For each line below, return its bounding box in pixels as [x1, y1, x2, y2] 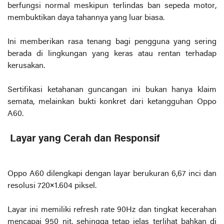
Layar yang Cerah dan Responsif [7, 133, 160, 144]
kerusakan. [7, 62, 47, 70]
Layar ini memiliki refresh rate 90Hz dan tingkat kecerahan [7, 206, 216, 214]
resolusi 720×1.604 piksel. [7, 182, 98, 190]
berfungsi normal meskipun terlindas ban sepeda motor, [7, 2, 216, 10]
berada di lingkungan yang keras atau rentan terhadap [7, 50, 216, 58]
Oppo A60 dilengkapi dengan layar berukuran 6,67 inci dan [7, 170, 216, 178]
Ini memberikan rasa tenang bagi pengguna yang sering [7, 38, 216, 46]
